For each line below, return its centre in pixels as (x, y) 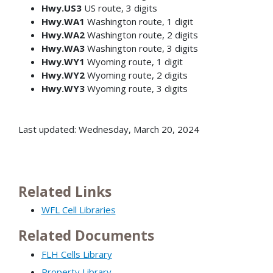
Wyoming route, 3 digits (136, 88)
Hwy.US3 (61, 8)
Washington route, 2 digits (141, 34)
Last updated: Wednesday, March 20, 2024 (109, 129)
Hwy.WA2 (63, 34)
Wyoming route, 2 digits (136, 75)
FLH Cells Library (76, 254)
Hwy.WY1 (63, 61)
